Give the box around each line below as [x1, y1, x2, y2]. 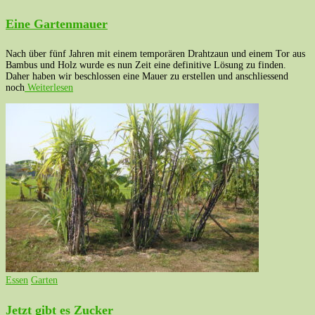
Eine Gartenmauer [6, 16, 108, 31]
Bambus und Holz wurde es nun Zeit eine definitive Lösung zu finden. [6, 59, 286, 70]
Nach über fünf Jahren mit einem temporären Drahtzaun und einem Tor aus [6, 48, 305, 59]
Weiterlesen [25, 82, 73, 93]
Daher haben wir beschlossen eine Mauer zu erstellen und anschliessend [6, 70, 288, 82]
